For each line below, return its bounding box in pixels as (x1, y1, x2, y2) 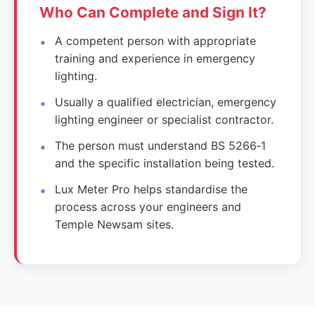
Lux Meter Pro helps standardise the (55, 181, 248, 196)
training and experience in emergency (55, 51, 256, 65)
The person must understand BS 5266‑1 (55, 138, 266, 153)
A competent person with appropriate (55, 33, 257, 48)
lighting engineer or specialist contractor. (55, 112, 274, 127)
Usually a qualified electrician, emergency (55, 94, 277, 109)
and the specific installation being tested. (55, 155, 275, 170)
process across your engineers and (55, 199, 242, 214)
